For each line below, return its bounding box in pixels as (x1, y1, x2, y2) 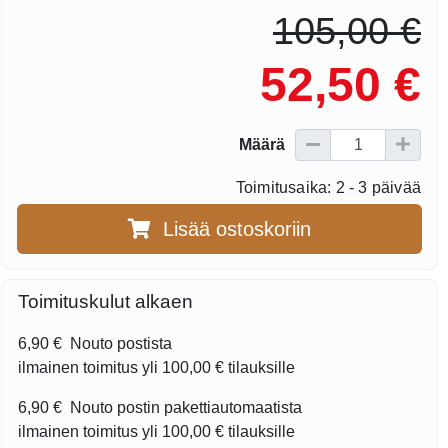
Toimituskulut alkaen (18, 291, 194, 313)
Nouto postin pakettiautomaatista (66, 399, 303, 417)
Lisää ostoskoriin (163, 217, 312, 240)
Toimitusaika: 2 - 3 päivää (235, 178, 421, 196)
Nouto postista (66, 335, 173, 353)
